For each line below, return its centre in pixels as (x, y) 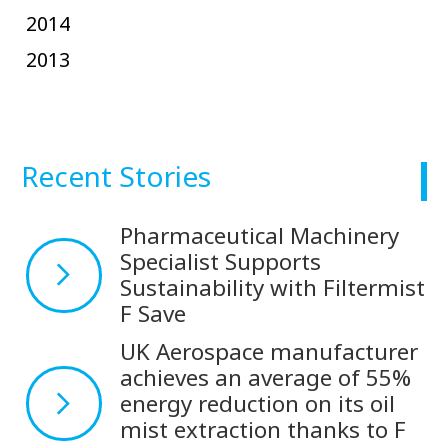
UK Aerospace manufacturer (269, 351)
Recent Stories (116, 175)
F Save (153, 314)
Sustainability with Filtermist (273, 288)
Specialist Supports (221, 262)
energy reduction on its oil (258, 403)
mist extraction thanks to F (263, 429)
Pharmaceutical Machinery (260, 236)
